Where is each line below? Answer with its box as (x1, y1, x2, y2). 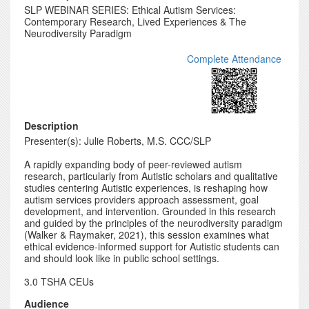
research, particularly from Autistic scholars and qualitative (24, 169, 278, 183)
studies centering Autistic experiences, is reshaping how (24, 181, 268, 195)
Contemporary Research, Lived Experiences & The (24, 14, 246, 28)
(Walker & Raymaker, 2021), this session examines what (24, 228, 269, 241)
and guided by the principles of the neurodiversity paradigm (24, 216, 283, 230)
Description (24, 119, 79, 132)
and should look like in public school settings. (24, 251, 219, 265)
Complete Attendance (187, 52, 281, 66)
